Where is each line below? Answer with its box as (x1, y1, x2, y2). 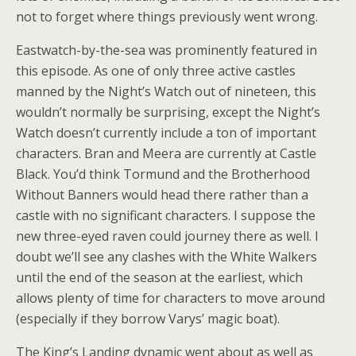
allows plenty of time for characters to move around (16, 289, 325, 307)
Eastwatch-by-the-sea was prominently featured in (16, 41, 317, 59)
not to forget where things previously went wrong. (16, 8, 318, 25)
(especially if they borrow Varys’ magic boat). (16, 310, 280, 327)
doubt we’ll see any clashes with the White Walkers (16, 248, 317, 265)
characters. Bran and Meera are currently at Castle (16, 145, 316, 162)
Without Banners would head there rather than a (16, 186, 308, 203)
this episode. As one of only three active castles (16, 62, 296, 79)
